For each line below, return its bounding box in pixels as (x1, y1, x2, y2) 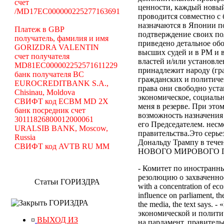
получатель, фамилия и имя (14, 34, 108, 42)
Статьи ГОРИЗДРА (34, 177, 100, 186)
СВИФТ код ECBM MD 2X (14, 97, 108, 105)
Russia (14, 133, 35, 141)
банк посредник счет (14, 106, 85, 114)
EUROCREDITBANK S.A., (14, 79, 108, 87)
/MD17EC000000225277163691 (14, 7, 120, 15)
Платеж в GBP (14, 25, 66, 33)
